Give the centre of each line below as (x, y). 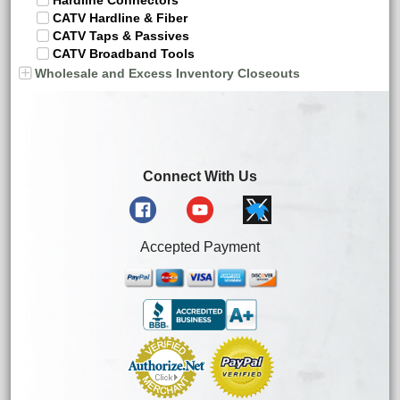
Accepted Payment (200, 247)
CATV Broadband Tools (124, 54)
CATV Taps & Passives (121, 36)
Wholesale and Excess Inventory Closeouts (167, 73)
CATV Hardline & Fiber (120, 18)
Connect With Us (200, 176)
